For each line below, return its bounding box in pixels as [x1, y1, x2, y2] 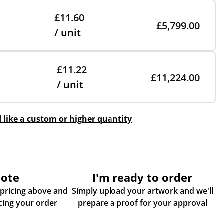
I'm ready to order [92, 170, 193, 185]
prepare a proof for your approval [77, 197, 207, 208]
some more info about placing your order [35, 197, 57, 208]
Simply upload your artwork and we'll [71, 185, 213, 196]
